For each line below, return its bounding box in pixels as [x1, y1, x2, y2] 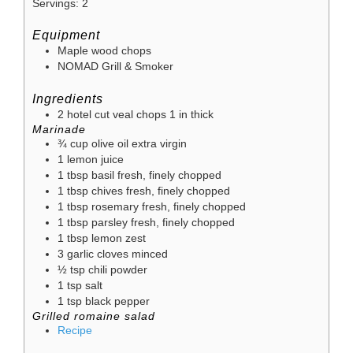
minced [132, 247, 168, 260]
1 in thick [169, 108, 214, 121]
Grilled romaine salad [32, 310, 155, 322]
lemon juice [67, 153, 124, 165]
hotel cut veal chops [67, 108, 166, 121]
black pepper [85, 295, 150, 307]
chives [91, 184, 123, 197]
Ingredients [32, 91, 103, 106]
